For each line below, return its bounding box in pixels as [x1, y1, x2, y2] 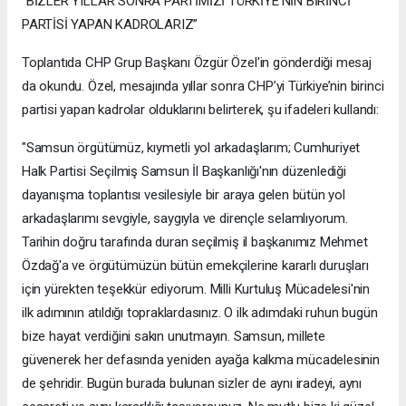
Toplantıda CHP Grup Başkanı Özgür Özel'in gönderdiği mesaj [22, 54, 372, 72]
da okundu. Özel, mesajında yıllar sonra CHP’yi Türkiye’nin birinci [22, 78, 384, 95]
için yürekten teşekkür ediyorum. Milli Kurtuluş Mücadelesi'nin [22, 281, 371, 298]
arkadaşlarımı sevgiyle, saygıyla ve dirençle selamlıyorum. [22, 210, 348, 227]
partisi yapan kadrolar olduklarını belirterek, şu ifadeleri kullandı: [22, 101, 379, 119]
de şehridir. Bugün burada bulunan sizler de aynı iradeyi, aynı [22, 375, 362, 392]
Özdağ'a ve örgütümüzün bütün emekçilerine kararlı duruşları [22, 257, 369, 275]
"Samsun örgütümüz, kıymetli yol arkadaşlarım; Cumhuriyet [22, 140, 361, 157]
